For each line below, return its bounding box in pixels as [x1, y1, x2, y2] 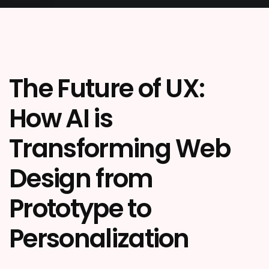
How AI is [9, 101, 112, 136]
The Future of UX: [9, 71, 205, 106]
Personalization [9, 221, 189, 256]
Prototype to [9, 191, 151, 226]
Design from [9, 161, 153, 196]
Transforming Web [9, 131, 231, 166]
